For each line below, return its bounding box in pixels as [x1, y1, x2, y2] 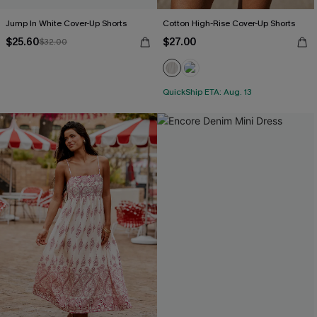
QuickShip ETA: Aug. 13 [163, 86, 252, 98]
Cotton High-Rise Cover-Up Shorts [163, 18, 295, 29]
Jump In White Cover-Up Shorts [6, 18, 127, 29]
